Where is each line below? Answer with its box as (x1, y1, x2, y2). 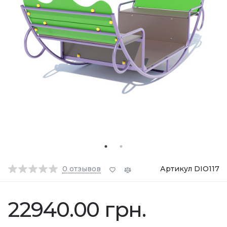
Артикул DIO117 (160, 164, 219, 173)
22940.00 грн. (8, 197, 146, 222)
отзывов (69, 164, 101, 173)
